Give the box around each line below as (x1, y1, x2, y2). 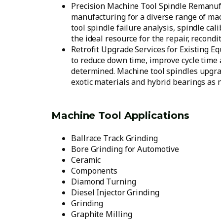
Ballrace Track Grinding (71, 133, 158, 144)
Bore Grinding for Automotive (71, 144, 180, 154)
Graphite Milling (71, 209, 132, 220)
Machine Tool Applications (51, 110, 189, 121)
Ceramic (71, 154, 101, 165)
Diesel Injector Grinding (71, 187, 159, 198)
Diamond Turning (71, 176, 136, 187)
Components (71, 165, 117, 176)
